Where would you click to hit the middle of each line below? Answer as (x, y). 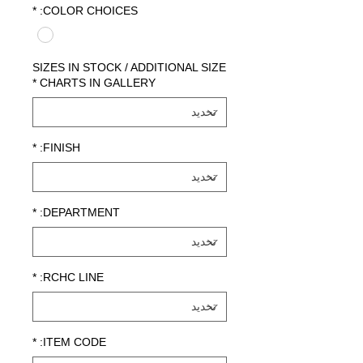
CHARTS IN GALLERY (98, 83)
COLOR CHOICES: (90, 11)
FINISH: (62, 148)
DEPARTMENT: (81, 213)
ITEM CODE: (75, 342)
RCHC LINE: (73, 278)
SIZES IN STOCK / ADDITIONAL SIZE (129, 68)
